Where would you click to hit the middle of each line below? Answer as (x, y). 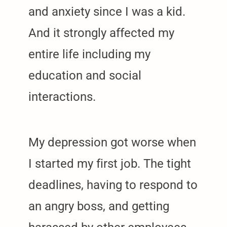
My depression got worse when (112, 142)
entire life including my (89, 54)
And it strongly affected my (101, 33)
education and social (85, 75)
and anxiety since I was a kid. (107, 11)
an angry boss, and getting (99, 206)
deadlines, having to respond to (113, 185)
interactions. (62, 97)
